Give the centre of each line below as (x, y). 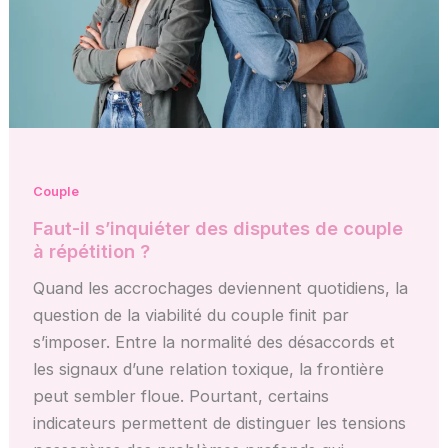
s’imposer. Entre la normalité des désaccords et (214, 341)
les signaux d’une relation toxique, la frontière (209, 368)
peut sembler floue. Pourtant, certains (181, 395)
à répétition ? (92, 250)
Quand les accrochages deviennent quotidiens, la (221, 287)
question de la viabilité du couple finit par (191, 314)
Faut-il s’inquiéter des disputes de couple (218, 227)
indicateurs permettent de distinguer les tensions (220, 422)
